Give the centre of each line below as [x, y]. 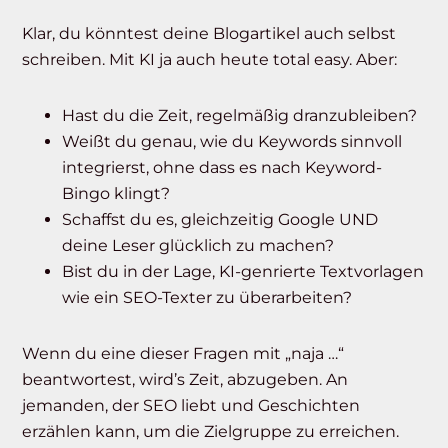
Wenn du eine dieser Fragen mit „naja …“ [183, 354]
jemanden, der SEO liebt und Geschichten [191, 406]
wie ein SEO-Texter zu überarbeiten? [207, 298]
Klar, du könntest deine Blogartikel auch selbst [209, 34]
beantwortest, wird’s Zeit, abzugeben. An [185, 380]
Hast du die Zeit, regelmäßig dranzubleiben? [240, 116]
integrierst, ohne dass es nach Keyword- [222, 168]
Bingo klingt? [116, 194]
